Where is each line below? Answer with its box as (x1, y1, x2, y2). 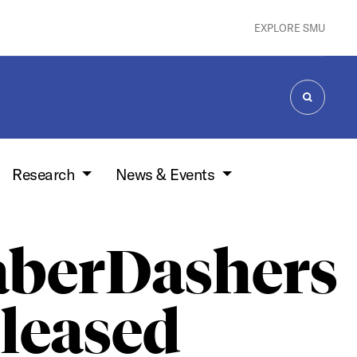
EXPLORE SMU (253, 22, 325, 34)
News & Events (115, 164, 218, 184)
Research (12, 164, 78, 184)
